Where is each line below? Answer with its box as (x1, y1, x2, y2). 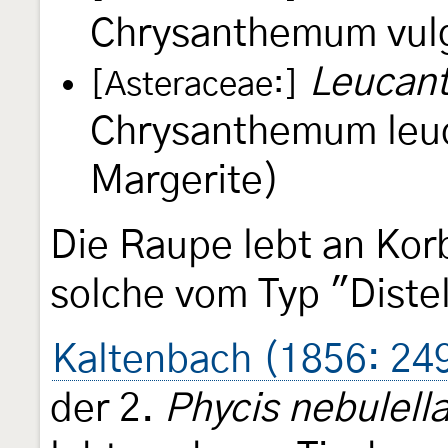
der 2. (50, 389, 164, 429)
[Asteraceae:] (90, 68, 299, 102)
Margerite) (90, 161, 280, 201)
